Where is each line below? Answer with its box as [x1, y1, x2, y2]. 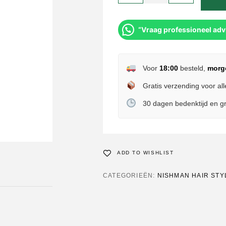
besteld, [178, 64, 207, 72]
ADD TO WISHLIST [117, 150, 174, 155]
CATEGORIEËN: [103, 172, 157, 179]
